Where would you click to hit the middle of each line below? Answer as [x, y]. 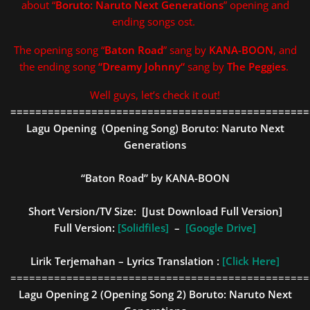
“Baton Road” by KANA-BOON [155, 178]
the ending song [58, 66]
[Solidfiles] [143, 228]
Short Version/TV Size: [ [86, 211]
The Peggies [256, 66]
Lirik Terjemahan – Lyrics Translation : [126, 261]
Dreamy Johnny [141, 66]
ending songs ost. [155, 21]
